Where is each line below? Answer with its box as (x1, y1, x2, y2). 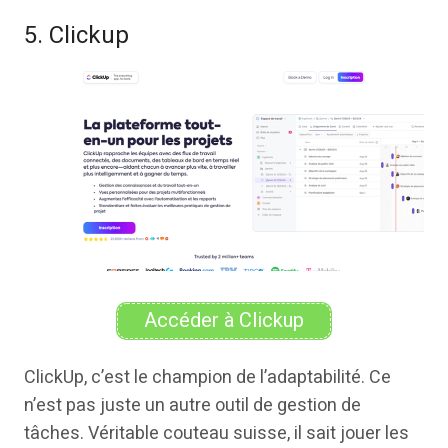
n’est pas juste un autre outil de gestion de (24, 391, 361, 419)
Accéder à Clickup (144, 305, 304, 335)
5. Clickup (24, 17, 129, 53)
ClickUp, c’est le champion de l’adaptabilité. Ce (24, 363, 391, 391)
